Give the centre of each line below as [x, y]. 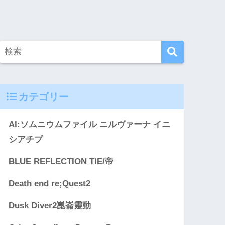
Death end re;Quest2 [50, 184]
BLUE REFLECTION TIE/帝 [61, 162]
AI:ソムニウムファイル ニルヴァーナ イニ [90, 125]
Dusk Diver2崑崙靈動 [50, 206]
